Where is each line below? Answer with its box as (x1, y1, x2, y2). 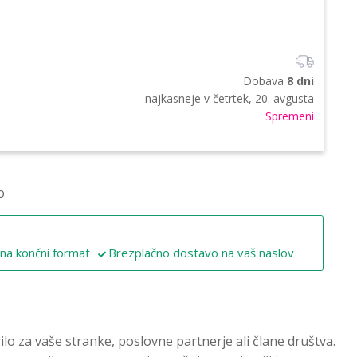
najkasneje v (145, 90, 213, 106)
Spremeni (265, 108, 314, 124)
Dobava (243, 73, 287, 88)
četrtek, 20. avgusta (213, 90, 314, 106)
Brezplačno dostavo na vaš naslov (108, 244, 294, 261)
